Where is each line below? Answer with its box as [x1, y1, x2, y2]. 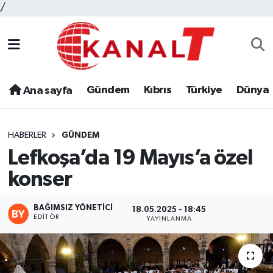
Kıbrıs [143, 85, 172, 96]
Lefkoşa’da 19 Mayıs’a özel [7, 147, 253, 169]
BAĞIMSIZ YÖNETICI [34, 204, 113, 213]
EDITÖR [34, 214, 59, 221]
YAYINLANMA [146, 215, 193, 222]
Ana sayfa [21, 85, 73, 97]
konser [7, 168, 72, 190]
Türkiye [185, 85, 222, 96]
